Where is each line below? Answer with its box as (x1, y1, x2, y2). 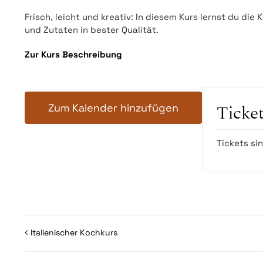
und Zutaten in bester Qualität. (25, 24, 159, 36)
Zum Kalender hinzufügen (48, 101, 178, 115)
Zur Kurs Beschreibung (25, 49, 122, 60)
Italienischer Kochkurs (31, 227, 117, 238)
